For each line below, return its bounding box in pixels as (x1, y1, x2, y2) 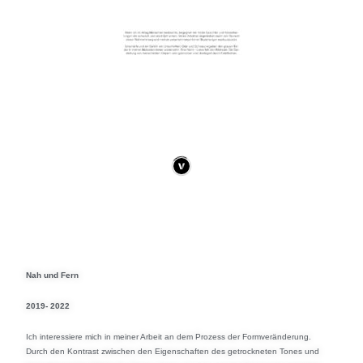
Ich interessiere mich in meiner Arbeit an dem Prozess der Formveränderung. (26, 332, 312, 342)
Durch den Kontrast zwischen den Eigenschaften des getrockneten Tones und (26, 347, 320, 357)
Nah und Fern (26, 271, 79, 280)
